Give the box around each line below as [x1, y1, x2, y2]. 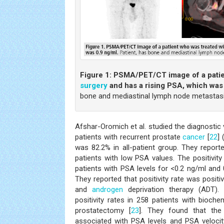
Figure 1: [80, 70, 111, 80]
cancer [182, 132, 205, 142]
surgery [80, 81, 107, 90]
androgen [91, 185, 123, 194]
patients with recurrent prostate [75, 132, 183, 142]
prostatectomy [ [75, 206, 131, 215]
